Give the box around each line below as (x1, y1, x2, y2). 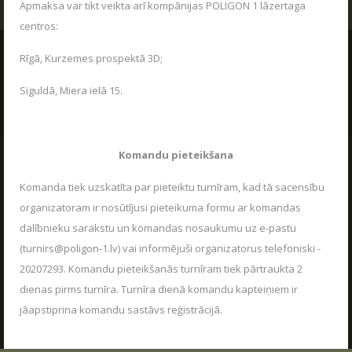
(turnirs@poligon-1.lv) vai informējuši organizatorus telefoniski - (20, 241, 321, 255)
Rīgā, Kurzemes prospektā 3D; (20, 51, 163, 65)
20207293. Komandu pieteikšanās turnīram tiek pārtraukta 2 (20, 262, 302, 276)
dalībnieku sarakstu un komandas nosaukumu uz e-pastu (20, 221, 296, 235)
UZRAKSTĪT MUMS (121, 9, 231, 20)
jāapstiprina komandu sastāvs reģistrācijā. (20, 302, 222, 317)
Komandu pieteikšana (119, 148, 233, 162)
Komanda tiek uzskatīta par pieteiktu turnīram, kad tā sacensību (20, 180, 324, 194)
